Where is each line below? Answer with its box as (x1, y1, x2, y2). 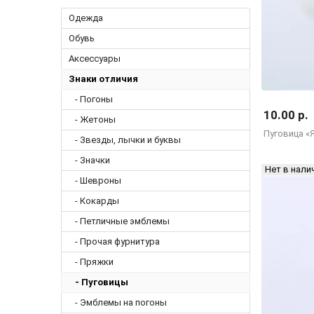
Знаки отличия (69, 74, 139, 84)
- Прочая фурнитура (69, 236, 161, 247)
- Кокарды (69, 196, 120, 206)
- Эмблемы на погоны (69, 297, 168, 308)
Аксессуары (69, 53, 121, 64)
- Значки (69, 155, 111, 165)
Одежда (69, 13, 104, 23)
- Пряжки (69, 257, 114, 267)
